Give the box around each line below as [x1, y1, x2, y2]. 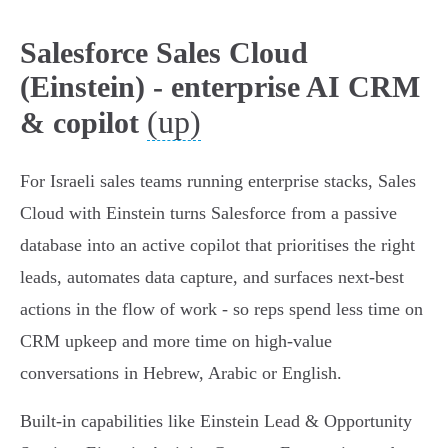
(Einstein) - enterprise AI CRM [20, 70, 420, 104]
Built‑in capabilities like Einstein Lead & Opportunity [20, 411, 412, 432]
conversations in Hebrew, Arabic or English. [20, 363, 342, 384]
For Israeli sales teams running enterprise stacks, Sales [20, 171, 416, 192]
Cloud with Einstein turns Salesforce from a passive [20, 203, 397, 224]
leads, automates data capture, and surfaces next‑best [20, 267, 404, 288]
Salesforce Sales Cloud [20, 36, 308, 70]
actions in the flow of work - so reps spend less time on [20, 299, 423, 320]
